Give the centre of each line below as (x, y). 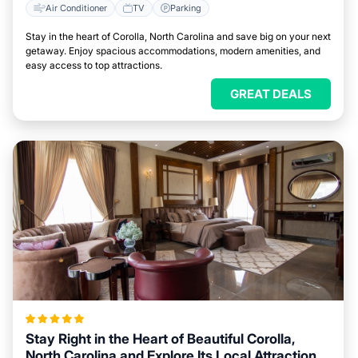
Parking (186, 8)
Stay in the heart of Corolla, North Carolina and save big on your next (178, 36)
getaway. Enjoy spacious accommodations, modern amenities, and (173, 51)
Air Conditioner (76, 8)
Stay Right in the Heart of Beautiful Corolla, (160, 339)
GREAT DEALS (271, 94)
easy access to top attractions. (94, 65)
